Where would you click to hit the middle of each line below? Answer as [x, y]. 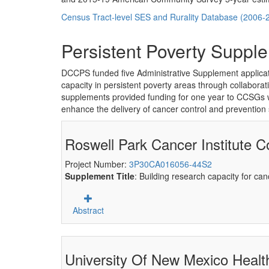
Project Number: [97, 164]
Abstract [88, 210]
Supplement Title [100, 176]
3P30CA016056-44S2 [171, 164]
